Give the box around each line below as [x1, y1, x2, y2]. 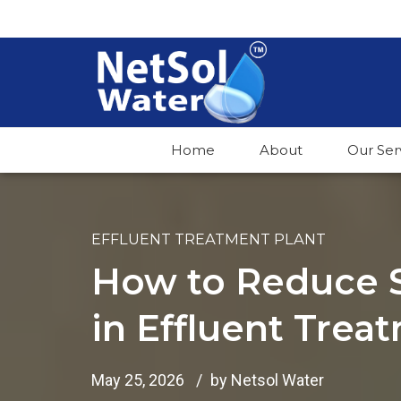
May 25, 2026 [91, 370, 184, 389]
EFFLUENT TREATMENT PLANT [91, 230, 326, 248]
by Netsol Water [210, 370, 324, 389]
